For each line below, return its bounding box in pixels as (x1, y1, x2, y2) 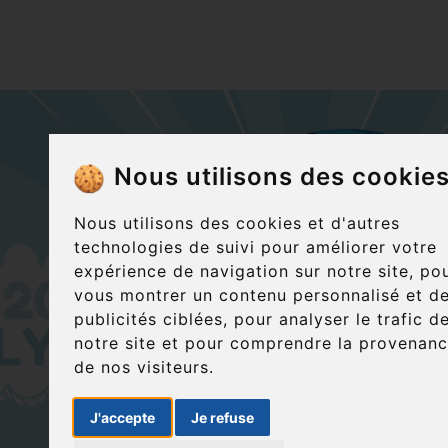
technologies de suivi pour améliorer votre (74, 237, 437, 258)
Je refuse (191, 409, 254, 427)
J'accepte (90, 409, 155, 427)
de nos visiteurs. (74, 357, 214, 378)
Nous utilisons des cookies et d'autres (74, 213, 400, 234)
